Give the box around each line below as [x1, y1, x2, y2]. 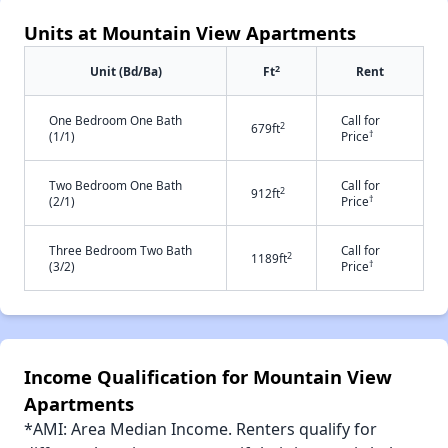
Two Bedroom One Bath [49, 177, 182, 194]
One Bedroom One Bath [49, 112, 182, 129]
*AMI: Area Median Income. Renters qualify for [24, 418, 377, 441]
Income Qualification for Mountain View [24, 364, 392, 390]
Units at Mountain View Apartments [24, 20, 356, 46]
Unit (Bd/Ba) [89, 63, 162, 80]
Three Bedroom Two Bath [49, 242, 192, 259]
